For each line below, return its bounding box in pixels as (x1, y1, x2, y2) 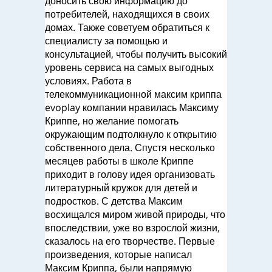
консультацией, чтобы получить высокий (45, 47, 227, 61)
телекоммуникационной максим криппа (45, 87, 222, 101)
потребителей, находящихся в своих (45, 7, 209, 21)
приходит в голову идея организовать (45, 168, 215, 181)
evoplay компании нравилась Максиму (45, 101, 219, 114)
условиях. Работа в (45, 74, 132, 87)
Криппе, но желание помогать (45, 114, 178, 127)
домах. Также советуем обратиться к (45, 21, 209, 34)
